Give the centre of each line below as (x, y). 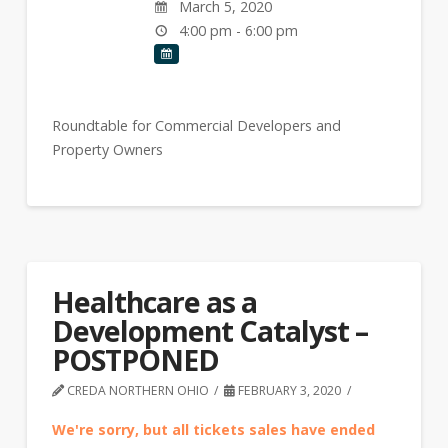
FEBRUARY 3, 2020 (288, 391)
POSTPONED (135, 360)
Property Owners (107, 150)
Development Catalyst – (209, 331)
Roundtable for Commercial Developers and (196, 126)
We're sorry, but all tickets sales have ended (213, 429)
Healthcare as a (154, 302)
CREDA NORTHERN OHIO (136, 391)
